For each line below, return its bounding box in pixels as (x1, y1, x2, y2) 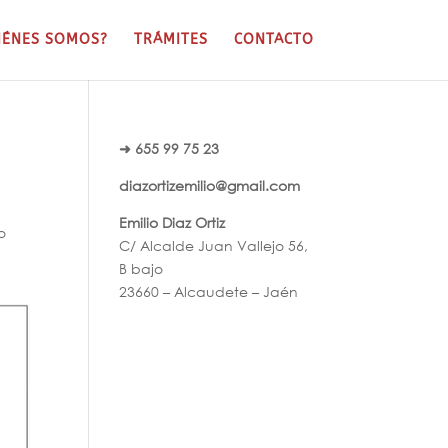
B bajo (119, 259, 164, 278)
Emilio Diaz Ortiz (119, 213, 226, 232)
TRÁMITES (133, 31, 208, 48)
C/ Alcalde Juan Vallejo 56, (119, 236, 309, 255)
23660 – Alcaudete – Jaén (119, 282, 299, 301)
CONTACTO (233, 31, 314, 48)
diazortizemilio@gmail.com (119, 176, 301, 195)
